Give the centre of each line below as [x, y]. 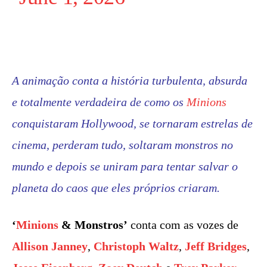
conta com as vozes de [183, 224]
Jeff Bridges [216, 246]
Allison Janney [50, 246]
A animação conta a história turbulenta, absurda [130, 80]
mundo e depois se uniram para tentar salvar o [125, 166]
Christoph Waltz [136, 246]
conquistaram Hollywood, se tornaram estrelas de [132, 123]
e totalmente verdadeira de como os [99, 102]
